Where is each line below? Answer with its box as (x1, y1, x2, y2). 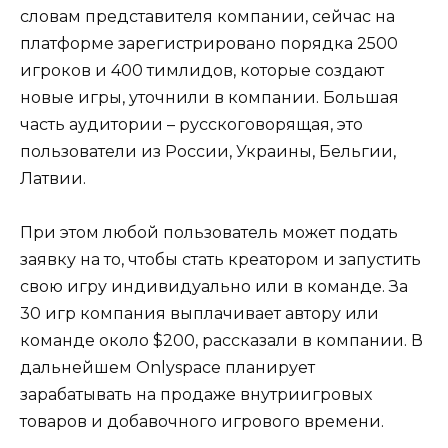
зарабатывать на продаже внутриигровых (20, 384, 372, 404)
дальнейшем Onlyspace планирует (20, 357, 315, 377)
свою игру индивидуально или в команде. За (20, 276, 408, 296)
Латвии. (20, 168, 86, 188)
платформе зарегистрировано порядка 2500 (20, 33, 398, 53)
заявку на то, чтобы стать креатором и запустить (20, 249, 421, 269)
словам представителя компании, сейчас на (20, 6, 395, 26)
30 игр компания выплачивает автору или (20, 303, 379, 323)
